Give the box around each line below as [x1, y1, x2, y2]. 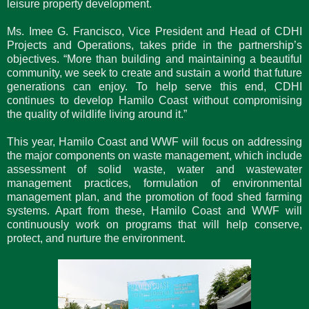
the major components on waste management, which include [7, 149, 302, 161]
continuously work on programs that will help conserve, [7, 218, 302, 230]
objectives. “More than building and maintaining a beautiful [7, 52, 302, 65]
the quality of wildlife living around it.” [7, 108, 187, 120]
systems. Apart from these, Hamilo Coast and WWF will [7, 204, 302, 217]
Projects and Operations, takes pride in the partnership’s [7, 39, 302, 51]
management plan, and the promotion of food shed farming [7, 190, 302, 203]
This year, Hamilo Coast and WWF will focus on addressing [7, 135, 302, 148]
